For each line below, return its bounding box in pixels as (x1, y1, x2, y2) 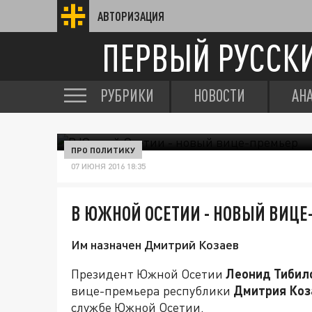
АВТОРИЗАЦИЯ (97, 9, 164, 23)
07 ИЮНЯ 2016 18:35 (71, 161, 146, 171)
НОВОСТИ (194, 86, 245, 105)
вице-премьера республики (71, 283, 233, 298)
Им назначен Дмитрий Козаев (71, 237, 239, 252)
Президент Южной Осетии (71, 266, 223, 281)
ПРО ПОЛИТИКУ (71, 145, 135, 155)
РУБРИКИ (100, 86, 154, 105)
